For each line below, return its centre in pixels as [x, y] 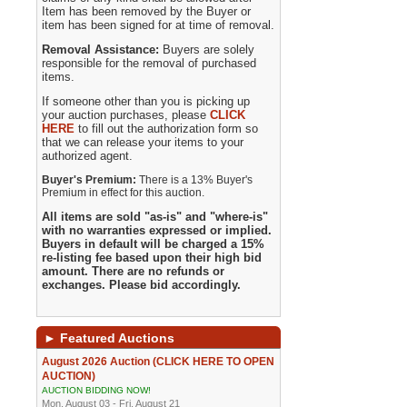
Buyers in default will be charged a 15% [154, 244]
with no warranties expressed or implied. [157, 230]
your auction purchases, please [126, 115]
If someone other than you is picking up [146, 101]
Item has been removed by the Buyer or [147, 11]
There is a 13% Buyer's [196, 180]
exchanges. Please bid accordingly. [142, 285]
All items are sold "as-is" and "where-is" [155, 217]
